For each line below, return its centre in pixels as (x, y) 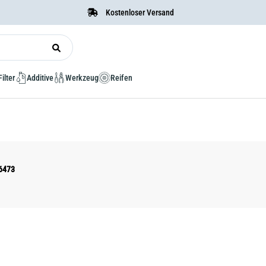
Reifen (121, 78)
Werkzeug (82, 78)
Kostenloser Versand (139, 12)
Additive (40, 78)
